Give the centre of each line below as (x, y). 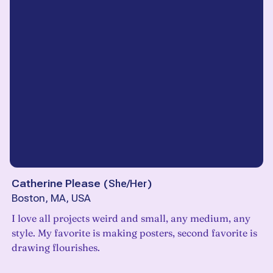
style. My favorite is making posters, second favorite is (134, 233)
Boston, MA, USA (51, 199)
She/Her (128, 184)
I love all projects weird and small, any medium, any (131, 218)
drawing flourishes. (56, 248)
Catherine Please (56, 184)
